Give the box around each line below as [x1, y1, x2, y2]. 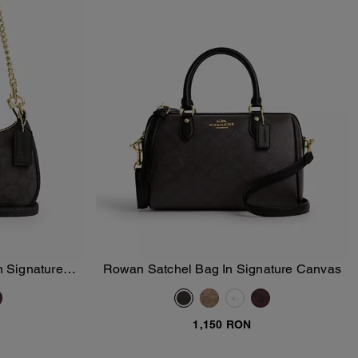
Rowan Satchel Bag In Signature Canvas [102, 261, 341, 277]
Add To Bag [194, 272, 268, 284]
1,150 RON [193, 318, 252, 332]
